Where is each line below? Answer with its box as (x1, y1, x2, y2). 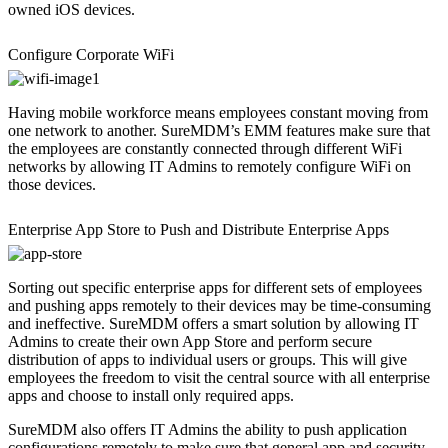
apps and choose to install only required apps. (8, 386, 294, 404)
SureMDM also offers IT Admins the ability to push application (8, 420, 407, 438)
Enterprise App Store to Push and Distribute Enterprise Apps (8, 220, 389, 238)
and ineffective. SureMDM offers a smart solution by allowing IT (8, 314, 419, 332)
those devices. (8, 175, 96, 193)
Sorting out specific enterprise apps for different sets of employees (8, 278, 422, 296)
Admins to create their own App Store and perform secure (8, 332, 372, 350)
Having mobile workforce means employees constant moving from (8, 103, 428, 121)
